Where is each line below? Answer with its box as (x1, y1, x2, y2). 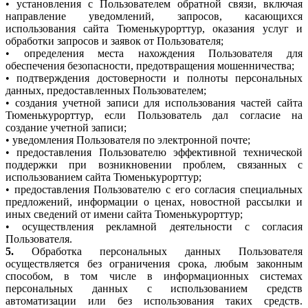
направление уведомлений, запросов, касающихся (5, 10, 302, 23)
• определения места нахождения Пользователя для (5, 47, 302, 60)
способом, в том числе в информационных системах (5, 270, 302, 283)
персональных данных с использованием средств (5, 283, 302, 295)
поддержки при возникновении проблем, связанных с (5, 159, 302, 171)
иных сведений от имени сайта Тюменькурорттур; (5, 208, 243, 221)
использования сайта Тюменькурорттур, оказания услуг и (5, 23, 302, 35)
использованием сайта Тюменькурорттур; (5, 171, 201, 184)
